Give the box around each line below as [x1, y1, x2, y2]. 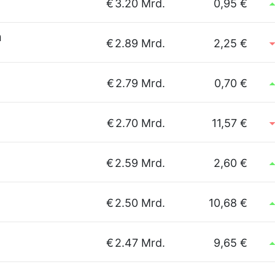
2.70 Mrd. [115, 117, 165, 130]
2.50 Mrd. [115, 196, 165, 209]
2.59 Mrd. [115, 157, 165, 169]
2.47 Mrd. [115, 236, 165, 249]
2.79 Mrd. [115, 77, 165, 90]
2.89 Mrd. [115, 37, 165, 50]
